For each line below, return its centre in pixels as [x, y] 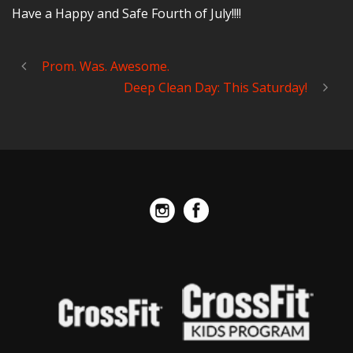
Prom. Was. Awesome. [106, 66]
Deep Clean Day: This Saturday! [216, 87]
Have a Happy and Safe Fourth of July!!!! [126, 13]
